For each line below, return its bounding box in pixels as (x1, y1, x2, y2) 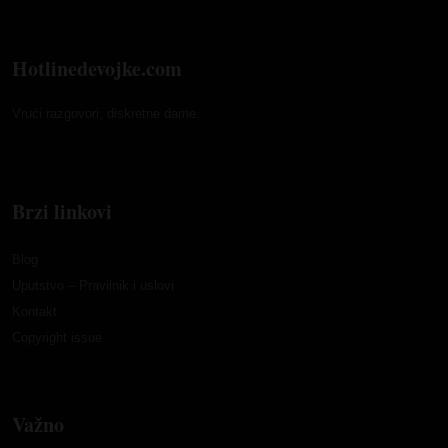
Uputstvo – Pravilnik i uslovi (12, 278, 174, 294)
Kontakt (12, 304, 57, 320)
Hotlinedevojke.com (12, 54, 182, 84)
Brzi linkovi (12, 197, 112, 227)
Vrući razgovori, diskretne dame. (12, 106, 200, 122)
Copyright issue (12, 330, 102, 346)
